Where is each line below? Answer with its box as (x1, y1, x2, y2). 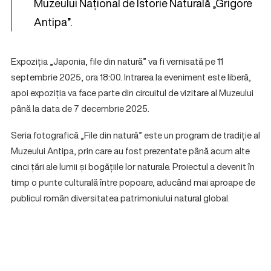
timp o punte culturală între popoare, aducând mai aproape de (11, 175, 255, 189)
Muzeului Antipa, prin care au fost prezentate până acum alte (11, 144, 250, 157)
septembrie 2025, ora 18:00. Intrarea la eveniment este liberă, (11, 70, 251, 83)
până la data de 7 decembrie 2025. (11, 102, 149, 115)
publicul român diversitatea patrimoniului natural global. (11, 191, 230, 204)
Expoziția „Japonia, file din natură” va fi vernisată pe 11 (11, 54, 223, 68)
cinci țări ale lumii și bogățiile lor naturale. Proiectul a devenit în (11, 160, 255, 173)
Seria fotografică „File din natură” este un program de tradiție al (11, 128, 260, 142)
